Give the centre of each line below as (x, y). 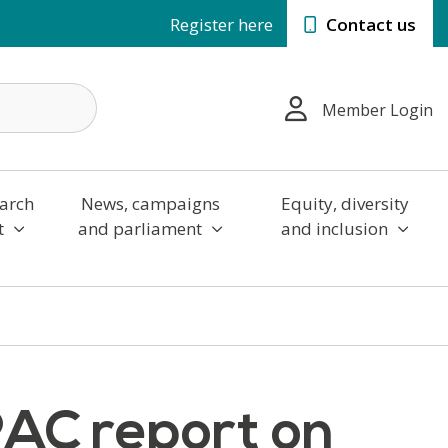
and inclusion (336, 228)
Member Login (377, 110)
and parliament (141, 228)
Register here (221, 24)
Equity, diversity (344, 203)
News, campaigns (150, 203)
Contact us (369, 24)
